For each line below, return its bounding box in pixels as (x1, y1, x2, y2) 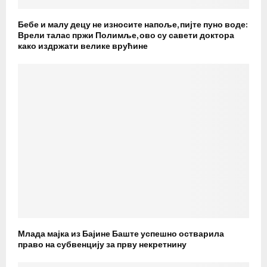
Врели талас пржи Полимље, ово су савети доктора (18, 29, 234, 43)
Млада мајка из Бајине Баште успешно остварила (18, 226, 224, 241)
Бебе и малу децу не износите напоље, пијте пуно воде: (18, 18, 248, 32)
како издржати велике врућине (18, 39, 148, 54)
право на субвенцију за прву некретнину (18, 237, 187, 252)
